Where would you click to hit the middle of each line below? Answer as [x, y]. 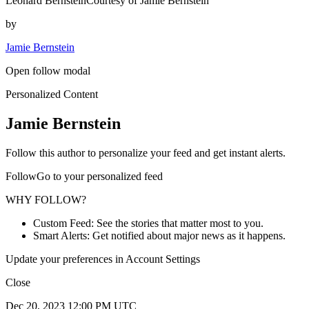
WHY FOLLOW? [46, 200]
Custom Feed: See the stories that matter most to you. [148, 223]
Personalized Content [52, 94]
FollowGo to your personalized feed [84, 177]
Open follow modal [48, 71]
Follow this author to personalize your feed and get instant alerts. [146, 153]
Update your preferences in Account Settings [103, 259]
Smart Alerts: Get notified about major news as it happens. [159, 236]
